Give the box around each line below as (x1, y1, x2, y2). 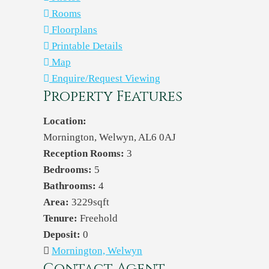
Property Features (43, 87, 183, 106)
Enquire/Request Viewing (52, 73, 160, 84)
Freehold (80, 213, 118, 224)
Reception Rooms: (43, 148, 127, 159)
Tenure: (43, 213, 80, 224)
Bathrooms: (43, 180, 98, 192)
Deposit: (43, 229, 83, 240)
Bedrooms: (43, 164, 94, 175)
